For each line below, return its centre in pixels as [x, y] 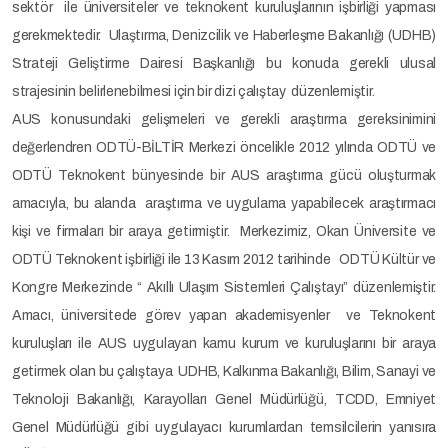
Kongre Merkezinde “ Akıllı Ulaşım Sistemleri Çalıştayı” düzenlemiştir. [224, 287]
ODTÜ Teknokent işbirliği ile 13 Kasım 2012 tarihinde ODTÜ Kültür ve [224, 259]
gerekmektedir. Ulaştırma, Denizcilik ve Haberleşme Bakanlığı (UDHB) [224, 35]
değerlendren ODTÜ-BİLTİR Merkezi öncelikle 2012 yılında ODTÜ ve [224, 147]
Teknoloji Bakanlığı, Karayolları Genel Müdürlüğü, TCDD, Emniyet [224, 399]
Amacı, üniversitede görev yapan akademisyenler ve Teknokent [224, 315]
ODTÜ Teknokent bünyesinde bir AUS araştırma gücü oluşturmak [224, 175]
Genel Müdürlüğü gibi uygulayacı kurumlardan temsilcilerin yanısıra [224, 427]
